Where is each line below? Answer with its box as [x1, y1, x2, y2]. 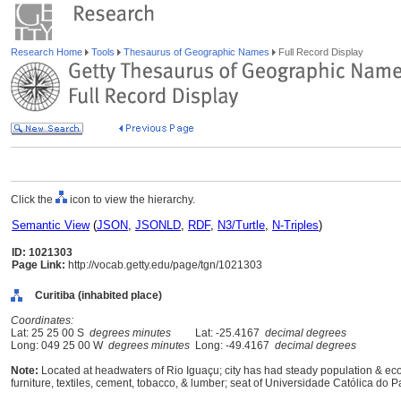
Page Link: [12, 259, 65, 271]
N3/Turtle [218, 218, 265, 232]
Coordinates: [11, 314, 73, 327]
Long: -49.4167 [190, 339, 275, 352]
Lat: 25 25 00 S [11, 327, 90, 339]
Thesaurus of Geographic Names [121, 47, 272, 57]
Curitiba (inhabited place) [35, 289, 162, 302]
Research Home [11, 47, 85, 57]
